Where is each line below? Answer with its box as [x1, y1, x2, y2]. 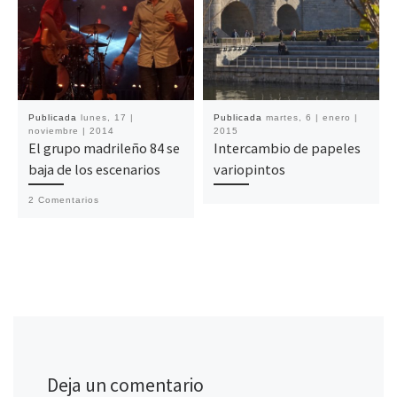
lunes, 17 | [80, 112, 134, 122]
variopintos [213, 160, 285, 178]
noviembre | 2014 [27, 125, 114, 136]
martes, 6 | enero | [265, 112, 358, 122]
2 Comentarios [27, 194, 99, 205]
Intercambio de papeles [213, 138, 361, 157]
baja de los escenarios [27, 160, 160, 178]
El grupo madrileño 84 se [27, 138, 180, 157]
